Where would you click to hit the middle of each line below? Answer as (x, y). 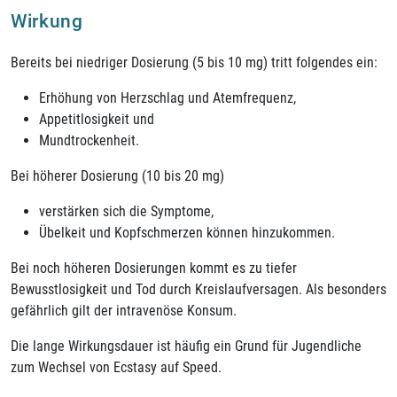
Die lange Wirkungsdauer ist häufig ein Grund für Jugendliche (186, 346)
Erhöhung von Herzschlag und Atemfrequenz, (167, 97)
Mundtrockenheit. (89, 140)
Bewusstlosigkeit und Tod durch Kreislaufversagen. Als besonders (198, 289)
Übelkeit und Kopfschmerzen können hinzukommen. (187, 232)
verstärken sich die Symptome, (126, 211)
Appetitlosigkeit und (97, 119)
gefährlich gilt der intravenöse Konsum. (124, 310)
